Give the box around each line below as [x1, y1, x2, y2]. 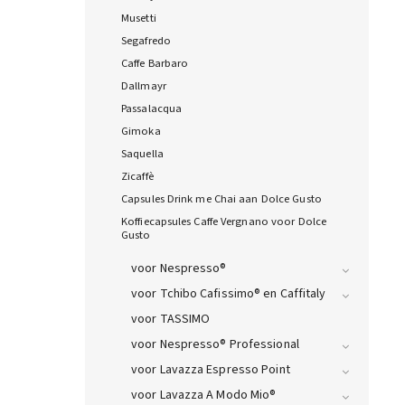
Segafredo [121, 33, 171, 50]
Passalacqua [121, 100, 183, 118]
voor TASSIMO [131, 310, 211, 329]
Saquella [121, 146, 164, 163]
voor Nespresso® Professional [131, 335, 299, 354]
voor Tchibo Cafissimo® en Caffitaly [131, 285, 326, 304]
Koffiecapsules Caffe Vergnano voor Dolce [121, 213, 327, 231]
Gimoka [121, 123, 161, 140]
